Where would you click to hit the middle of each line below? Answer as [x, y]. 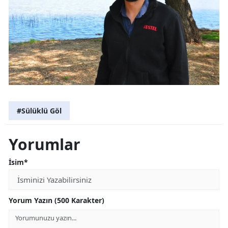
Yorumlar [45, 145]
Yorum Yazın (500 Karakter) [56, 201]
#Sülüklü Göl [39, 111]
